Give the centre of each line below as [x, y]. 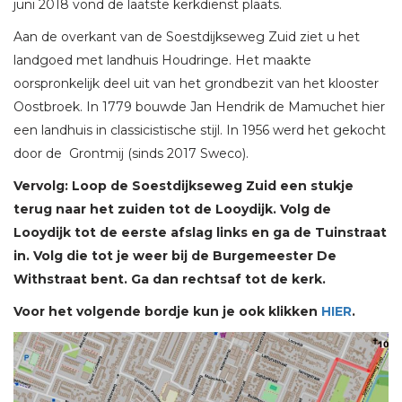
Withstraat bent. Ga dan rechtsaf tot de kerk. [170, 280]
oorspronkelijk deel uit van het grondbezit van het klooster [196, 84]
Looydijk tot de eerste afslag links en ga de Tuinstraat [200, 233]
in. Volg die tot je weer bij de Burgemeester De [175, 256]
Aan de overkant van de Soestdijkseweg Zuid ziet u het [187, 37]
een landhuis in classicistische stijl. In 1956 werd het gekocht [200, 131]
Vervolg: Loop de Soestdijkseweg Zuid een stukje [184, 186]
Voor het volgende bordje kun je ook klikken [167, 312]
